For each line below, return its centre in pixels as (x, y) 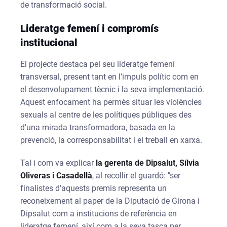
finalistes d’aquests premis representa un (94, 188)
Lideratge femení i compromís (90, 28)
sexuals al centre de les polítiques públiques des (106, 115)
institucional (49, 42)
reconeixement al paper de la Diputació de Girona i (110, 201)
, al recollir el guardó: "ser (137, 175)
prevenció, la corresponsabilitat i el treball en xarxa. (111, 140)
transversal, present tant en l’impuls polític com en (110, 77)
